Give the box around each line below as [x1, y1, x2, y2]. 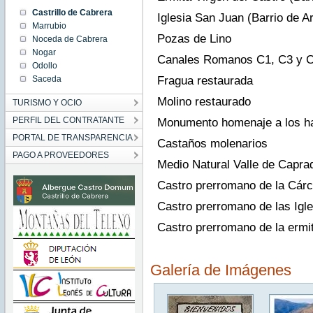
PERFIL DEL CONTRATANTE [12, 115, 124, 125]
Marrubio [31, 21, 66, 31]
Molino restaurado [156, 95, 251, 109]
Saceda [31, 74, 61, 84]
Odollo [31, 61, 57, 71]
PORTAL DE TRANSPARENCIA [12, 133, 133, 143]
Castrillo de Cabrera [31, 8, 112, 17]
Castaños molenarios [156, 137, 268, 151]
